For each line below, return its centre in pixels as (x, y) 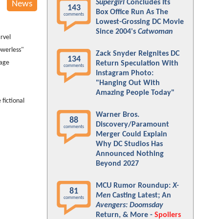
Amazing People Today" (135, 93)
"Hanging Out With (128, 83)
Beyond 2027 (117, 164)
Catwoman (155, 32)
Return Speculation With (137, 64)
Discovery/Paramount (132, 125)
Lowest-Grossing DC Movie (140, 22)
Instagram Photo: (125, 73)
